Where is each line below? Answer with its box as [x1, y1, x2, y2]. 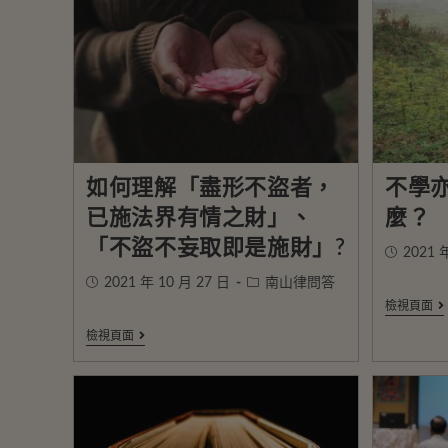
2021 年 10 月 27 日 [104, 275, 231, 290]
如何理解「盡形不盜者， [86, 176, 335, 199]
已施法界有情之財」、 [86, 206, 313, 229]
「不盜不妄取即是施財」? [86, 236, 346, 259]
